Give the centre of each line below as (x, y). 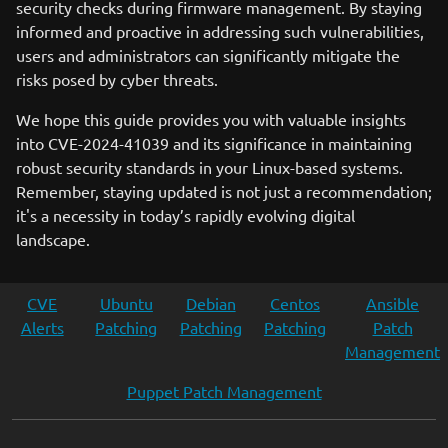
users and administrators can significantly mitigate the (208, 55)
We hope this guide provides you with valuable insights (211, 119)
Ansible (392, 303)
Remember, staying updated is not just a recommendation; (224, 191)
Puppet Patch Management (224, 391)
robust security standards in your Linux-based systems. (209, 167)
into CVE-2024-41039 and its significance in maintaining (214, 143)
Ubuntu (126, 303)
